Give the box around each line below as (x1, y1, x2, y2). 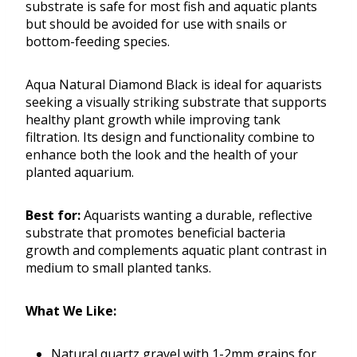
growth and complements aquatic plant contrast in (25, 241, 327, 260)
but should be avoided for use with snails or (25, 15, 287, 33)
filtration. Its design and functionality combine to (25, 128, 315, 147)
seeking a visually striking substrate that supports (25, 93, 327, 112)
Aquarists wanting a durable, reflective (80, 206, 312, 225)
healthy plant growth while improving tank (25, 111, 280, 129)
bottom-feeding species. (25, 33, 170, 51)
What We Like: (25, 302, 116, 320)
